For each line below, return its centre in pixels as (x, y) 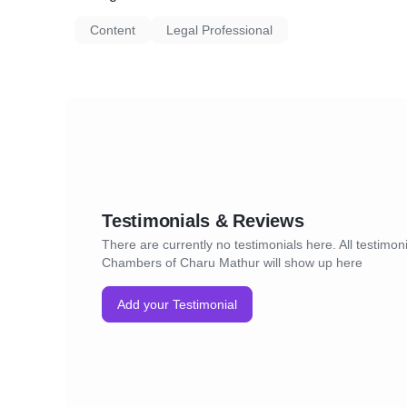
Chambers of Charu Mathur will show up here (232, 263)
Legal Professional (219, 30)
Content (113, 30)
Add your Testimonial (177, 304)
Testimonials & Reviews (203, 221)
